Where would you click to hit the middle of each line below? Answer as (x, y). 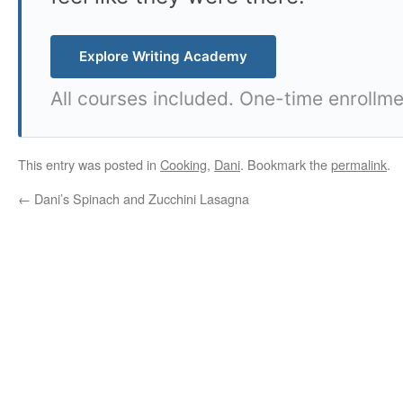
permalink (359, 164)
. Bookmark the (286, 164)
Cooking (184, 164)
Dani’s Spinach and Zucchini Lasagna (140, 198)
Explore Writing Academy (163, 56)
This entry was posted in (89, 164)
